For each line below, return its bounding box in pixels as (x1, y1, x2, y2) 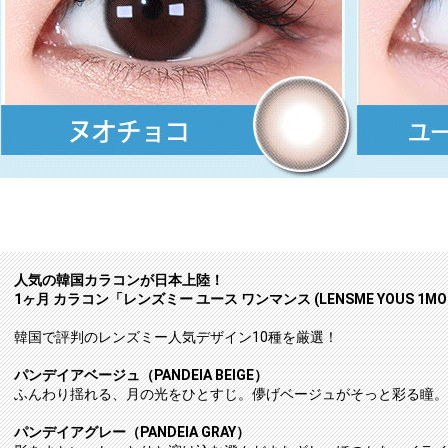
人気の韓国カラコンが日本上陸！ (14, 272, 224, 288)
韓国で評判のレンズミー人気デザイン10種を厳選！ (14, 329, 338, 345)
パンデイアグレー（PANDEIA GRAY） (14, 424, 250, 440)
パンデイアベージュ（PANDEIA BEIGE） (14, 367, 268, 383)
